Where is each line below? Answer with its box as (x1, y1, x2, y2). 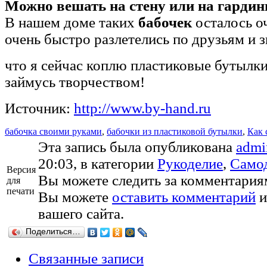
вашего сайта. (38, 205, 124, 222)
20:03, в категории (38, 155, 157, 172)
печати (7, 185, 35, 196)
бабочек (138, 14, 192, 30)
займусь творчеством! (5, 73, 145, 90)
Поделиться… (26, 226, 80, 236)
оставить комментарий (112, 188, 256, 205)
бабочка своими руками (5, 126, 102, 136)
